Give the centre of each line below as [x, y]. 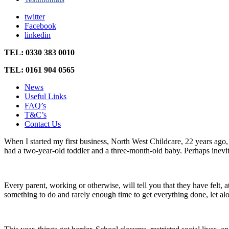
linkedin [38, 35]
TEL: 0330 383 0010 [39, 52]
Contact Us [43, 124]
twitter [35, 17]
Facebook [40, 26]
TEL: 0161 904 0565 [39, 70]
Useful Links [45, 96]
